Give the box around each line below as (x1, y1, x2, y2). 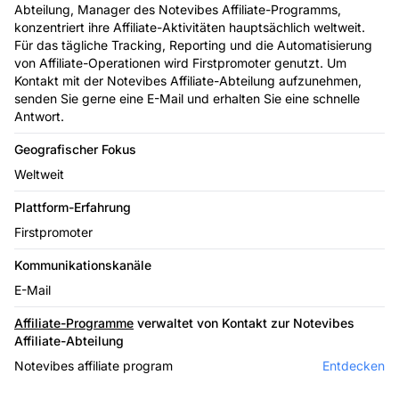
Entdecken (322, 357, 385, 373)
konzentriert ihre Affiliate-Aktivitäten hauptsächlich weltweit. (14, 19, 365, 35)
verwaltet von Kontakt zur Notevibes (134, 314, 354, 330)
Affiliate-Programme (14, 314, 134, 330)
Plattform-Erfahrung (14, 199, 131, 215)
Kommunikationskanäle (14, 256, 151, 273)
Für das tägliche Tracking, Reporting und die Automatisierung (14, 37, 372, 53)
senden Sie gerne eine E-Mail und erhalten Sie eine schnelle (14, 90, 360, 106)
